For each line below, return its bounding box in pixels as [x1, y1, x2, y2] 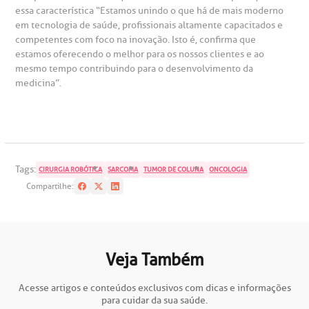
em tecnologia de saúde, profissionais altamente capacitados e [15, 19, 283, 31]
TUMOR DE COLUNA [143, 165, 204, 174]
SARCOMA [108, 165, 139, 174]
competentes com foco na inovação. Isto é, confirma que [15, 34, 257, 46]
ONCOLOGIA [209, 165, 248, 174]
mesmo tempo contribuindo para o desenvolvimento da [15, 63, 254, 74]
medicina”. [15, 77, 62, 89]
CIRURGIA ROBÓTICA [39, 165, 103, 174]
